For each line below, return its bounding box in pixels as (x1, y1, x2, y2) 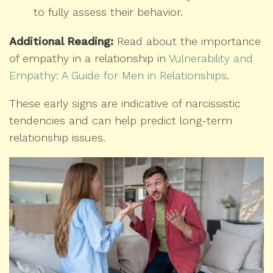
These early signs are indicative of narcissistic (9, 97, 241, 110)
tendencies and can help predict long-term (9, 114, 232, 127)
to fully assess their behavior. (34, 5, 183, 19)
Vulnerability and (169, 52, 253, 65)
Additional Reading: (9, 35, 113, 48)
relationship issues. (9, 131, 105, 144)
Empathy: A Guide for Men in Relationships (9, 69, 227, 82)
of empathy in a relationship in (9, 52, 169, 65)
